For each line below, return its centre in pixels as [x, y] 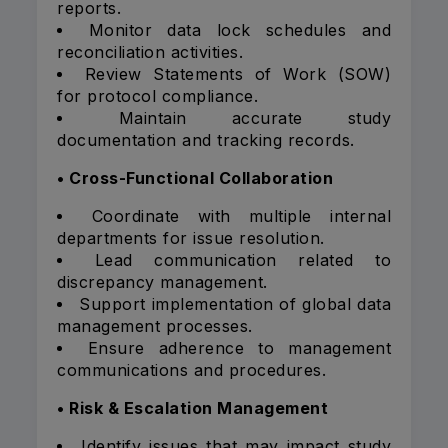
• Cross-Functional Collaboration [195, 178]
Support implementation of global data [235, 304]
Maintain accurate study [254, 118]
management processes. [155, 326]
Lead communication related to [242, 260]
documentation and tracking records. [206, 140]
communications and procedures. [191, 370]
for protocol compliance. [157, 96]
